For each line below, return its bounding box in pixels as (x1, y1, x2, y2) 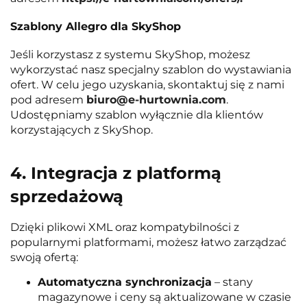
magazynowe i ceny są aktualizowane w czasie (38, 290, 291, 304)
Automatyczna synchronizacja (38, 275, 212, 288)
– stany (212, 275, 253, 288)
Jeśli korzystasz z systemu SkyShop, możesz (10, 47, 250, 61)
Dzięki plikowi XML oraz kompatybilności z (10, 220, 239, 234)
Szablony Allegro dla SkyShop (10, 19, 181, 33)
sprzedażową (10, 186, 123, 207)
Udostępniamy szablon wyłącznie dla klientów (10, 108, 263, 121)
